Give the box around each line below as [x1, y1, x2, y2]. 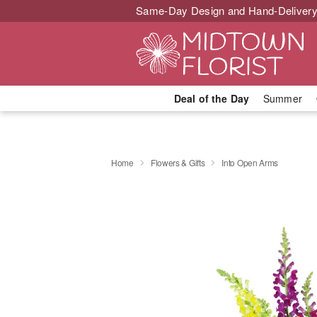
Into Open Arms [221, 156, 279, 168]
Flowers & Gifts [150, 156, 205, 168]
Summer [263, 91, 302, 105]
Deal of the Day [173, 91, 249, 105]
